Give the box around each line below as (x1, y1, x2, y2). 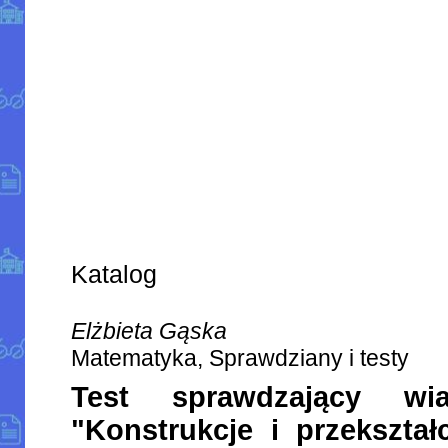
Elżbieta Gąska (71, 318, 228, 345)
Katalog (71, 260, 158, 289)
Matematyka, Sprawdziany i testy (71, 345, 410, 372)
